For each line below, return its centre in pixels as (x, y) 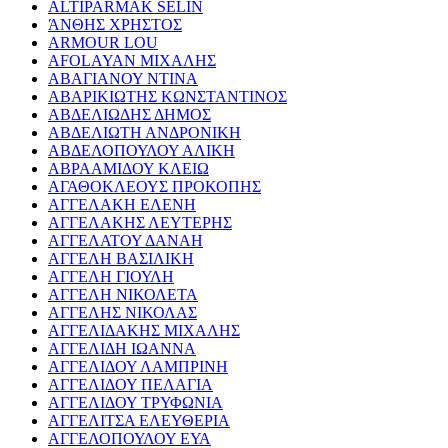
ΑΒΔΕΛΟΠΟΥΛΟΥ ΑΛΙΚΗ (141, 151)
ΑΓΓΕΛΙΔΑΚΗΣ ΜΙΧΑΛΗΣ (144, 331)
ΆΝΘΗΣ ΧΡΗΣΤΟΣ (115, 25)
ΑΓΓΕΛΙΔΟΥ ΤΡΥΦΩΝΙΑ (135, 403)
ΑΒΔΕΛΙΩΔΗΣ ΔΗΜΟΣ (129, 115)
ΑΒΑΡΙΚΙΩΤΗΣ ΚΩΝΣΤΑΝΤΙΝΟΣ (167, 97)
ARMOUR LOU (103, 43)
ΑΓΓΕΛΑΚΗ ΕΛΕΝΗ (122, 205)
